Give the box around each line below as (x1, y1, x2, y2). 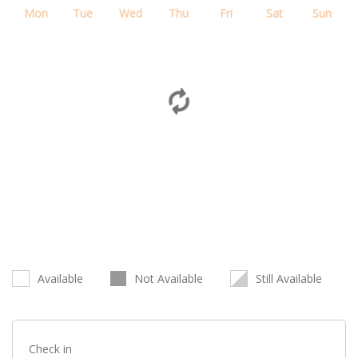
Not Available (134, 270, 203, 286)
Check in (29, 340, 72, 356)
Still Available (256, 270, 322, 286)
